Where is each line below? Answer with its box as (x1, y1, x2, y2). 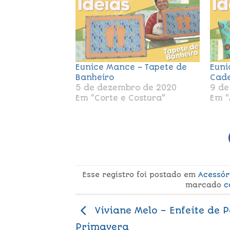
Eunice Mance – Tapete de (75, 63, 187, 72)
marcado (185, 180, 224, 189)
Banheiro (75, 73, 114, 83)
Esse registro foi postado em (82, 170, 198, 179)
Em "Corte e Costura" (75, 93, 165, 103)
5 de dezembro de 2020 (75, 83, 177, 93)
